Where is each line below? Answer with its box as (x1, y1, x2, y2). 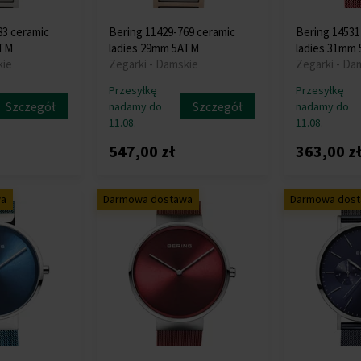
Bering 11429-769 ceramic (109, 24, 236, 39)
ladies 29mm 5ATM (109, 40, 200, 56)
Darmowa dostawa (103, 192, 193, 206)
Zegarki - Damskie (109, 56, 199, 72)
